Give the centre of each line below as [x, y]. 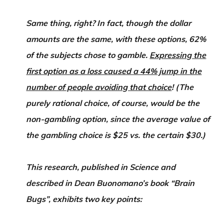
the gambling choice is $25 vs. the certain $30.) [116, 135]
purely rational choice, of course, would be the [113, 103]
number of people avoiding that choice [99, 87]
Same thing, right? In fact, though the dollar [109, 23]
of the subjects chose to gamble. [88, 55]
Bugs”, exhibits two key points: [84, 199]
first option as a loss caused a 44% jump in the [114, 71]
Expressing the [178, 55]
